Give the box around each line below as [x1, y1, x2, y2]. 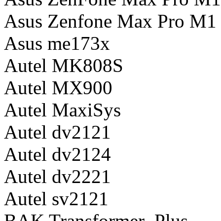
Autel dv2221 [4, 165, 111, 187]
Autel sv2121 [4, 187, 109, 209]
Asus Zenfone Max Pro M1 [4, 10, 217, 32]
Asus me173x [4, 32, 110, 54]
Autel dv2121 [4, 121, 111, 143]
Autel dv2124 [4, 143, 111, 165]
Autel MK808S [4, 54, 123, 76]
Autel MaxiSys [4, 99, 121, 120]
